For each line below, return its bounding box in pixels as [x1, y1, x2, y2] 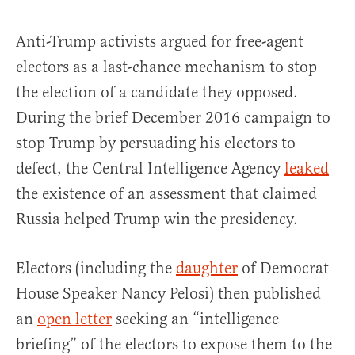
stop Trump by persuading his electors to [16, 132, 296, 153]
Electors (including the [16, 258, 176, 278]
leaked [284, 158, 329, 178]
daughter [176, 258, 238, 278]
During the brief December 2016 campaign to [16, 107, 330, 128]
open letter [37, 308, 112, 329]
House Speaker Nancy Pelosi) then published [16, 283, 321, 303]
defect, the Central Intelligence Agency [16, 158, 284, 178]
